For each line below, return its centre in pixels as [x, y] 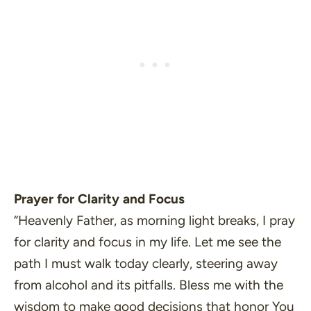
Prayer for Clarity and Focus [99, 199]
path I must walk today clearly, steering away [146, 263]
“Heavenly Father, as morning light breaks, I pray [154, 220]
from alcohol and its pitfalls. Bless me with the [149, 285]
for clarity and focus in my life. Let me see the [148, 242]
